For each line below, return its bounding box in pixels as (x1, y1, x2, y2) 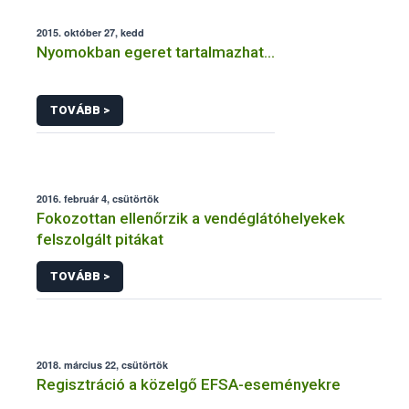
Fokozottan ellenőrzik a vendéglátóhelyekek (37, 209, 345, 228)
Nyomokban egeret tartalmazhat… (37, 43, 275, 62)
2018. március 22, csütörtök (37, 357, 168, 372)
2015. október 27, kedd (37, 26, 144, 40)
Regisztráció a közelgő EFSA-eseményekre (37, 374, 341, 393)
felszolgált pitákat (37, 230, 163, 249)
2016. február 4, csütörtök (37, 192, 159, 206)
